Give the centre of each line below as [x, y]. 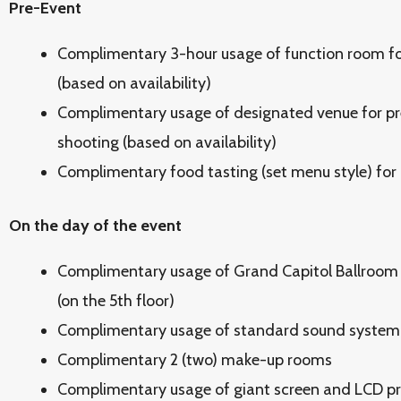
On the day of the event [97, 226]
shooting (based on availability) [167, 142]
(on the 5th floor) [116, 301]
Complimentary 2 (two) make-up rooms [195, 360]
